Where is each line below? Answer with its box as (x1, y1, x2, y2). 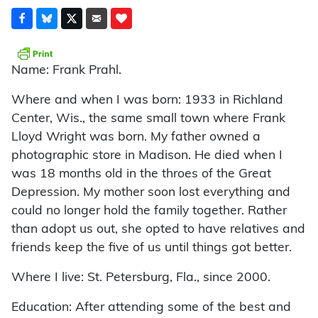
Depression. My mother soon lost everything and (11, 187, 290, 199)
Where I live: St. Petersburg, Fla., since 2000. (11, 272, 270, 285)
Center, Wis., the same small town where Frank (11, 113, 285, 126)
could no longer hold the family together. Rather (11, 205, 287, 218)
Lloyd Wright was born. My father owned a (11, 131, 261, 144)
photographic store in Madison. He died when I (11, 150, 283, 163)
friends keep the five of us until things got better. (11, 242, 292, 255)
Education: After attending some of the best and (11, 302, 291, 314)
